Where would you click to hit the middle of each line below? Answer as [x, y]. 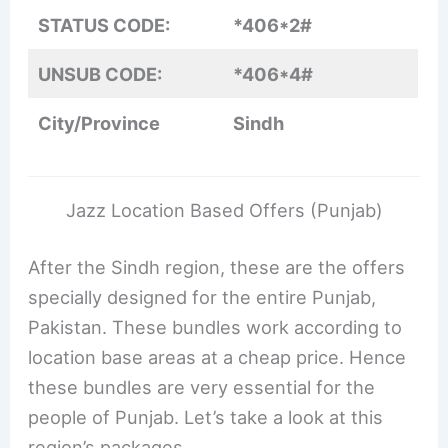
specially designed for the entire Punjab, [202, 297]
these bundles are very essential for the [202, 387]
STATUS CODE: [104, 25]
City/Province [99, 123]
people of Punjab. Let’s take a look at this [206, 417]
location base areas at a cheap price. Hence [217, 357]
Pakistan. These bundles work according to [215, 327]
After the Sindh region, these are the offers [217, 267]
